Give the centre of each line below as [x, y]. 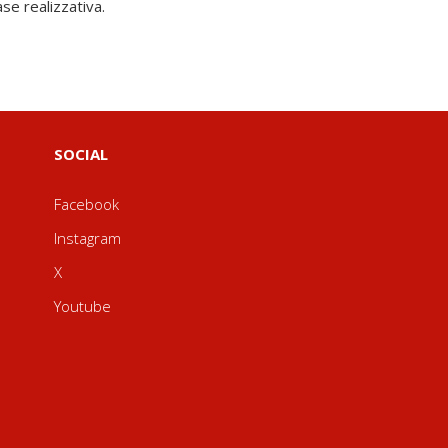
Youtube [82, 306]
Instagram [87, 238]
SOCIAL [80, 154]
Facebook [86, 204]
